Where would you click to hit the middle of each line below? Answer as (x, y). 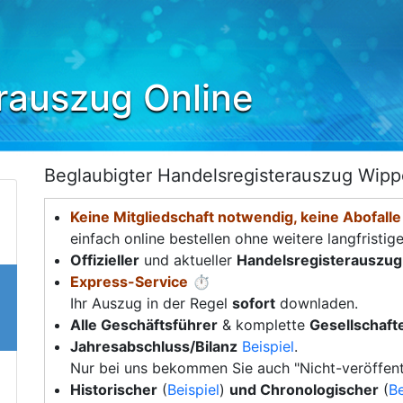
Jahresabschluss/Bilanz (154, 346)
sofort (254, 303)
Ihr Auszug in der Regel (151, 303)
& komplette (264, 325)
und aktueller (188, 260)
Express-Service (129, 282)
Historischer (114, 390)
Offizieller (105, 260)
